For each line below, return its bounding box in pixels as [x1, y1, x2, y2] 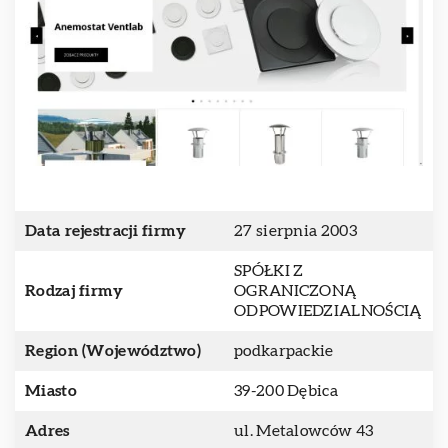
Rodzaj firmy [25, 283, 124, 299]
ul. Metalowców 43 [234, 423, 374, 439]
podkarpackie [234, 343, 334, 359]
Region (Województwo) [25, 343, 201, 359]
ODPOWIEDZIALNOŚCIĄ [234, 303, 422, 319]
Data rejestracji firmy [25, 223, 187, 239]
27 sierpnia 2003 [234, 223, 357, 239]
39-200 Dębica [234, 383, 338, 399]
